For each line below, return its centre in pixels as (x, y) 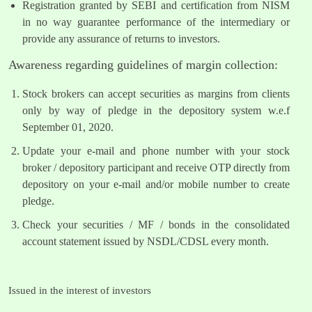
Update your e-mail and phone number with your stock (156, 151)
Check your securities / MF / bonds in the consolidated (156, 225)
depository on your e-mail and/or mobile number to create (156, 185)
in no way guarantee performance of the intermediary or (156, 22)
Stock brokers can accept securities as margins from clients (156, 94)
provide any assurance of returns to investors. (121, 39)
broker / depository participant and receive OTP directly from (156, 168)
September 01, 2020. (68, 127)
